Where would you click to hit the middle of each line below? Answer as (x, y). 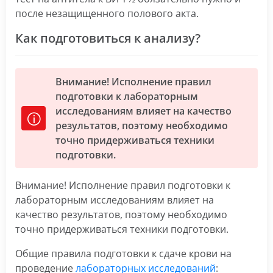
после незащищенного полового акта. (107, 13)
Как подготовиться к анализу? (108, 38)
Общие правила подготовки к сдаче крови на (123, 253)
